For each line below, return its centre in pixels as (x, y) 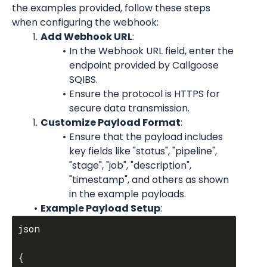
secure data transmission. (129, 108)
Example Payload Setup (100, 208)
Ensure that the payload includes (146, 137)
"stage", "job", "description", (130, 165)
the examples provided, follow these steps (111, 8)
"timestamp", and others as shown (149, 180)
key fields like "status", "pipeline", (143, 151)
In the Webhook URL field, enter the (151, 51)
